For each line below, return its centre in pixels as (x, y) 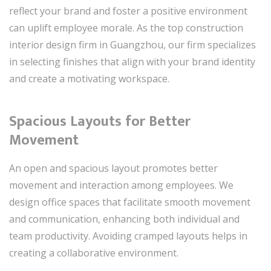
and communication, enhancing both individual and (124, 219)
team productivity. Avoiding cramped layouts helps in (128, 236)
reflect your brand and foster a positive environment (128, 11)
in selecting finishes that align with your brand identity (132, 61)
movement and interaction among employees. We (121, 185)
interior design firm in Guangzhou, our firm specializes (132, 44)
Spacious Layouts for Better (100, 121)
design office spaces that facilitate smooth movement (130, 202)
